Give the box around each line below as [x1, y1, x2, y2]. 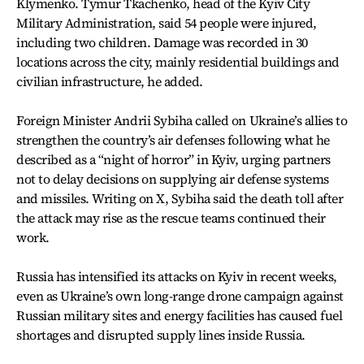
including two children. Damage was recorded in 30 [16, 33, 308, 51]
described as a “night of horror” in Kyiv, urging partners [16, 150, 331, 168]
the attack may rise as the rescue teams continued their [16, 209, 326, 227]
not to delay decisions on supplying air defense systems [16, 170, 329, 188]
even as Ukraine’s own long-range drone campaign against [16, 287, 344, 305]
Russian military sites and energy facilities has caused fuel [16, 306, 343, 324]
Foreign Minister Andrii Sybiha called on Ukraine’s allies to [16, 111, 348, 129]
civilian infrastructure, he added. [16, 72, 203, 90]
